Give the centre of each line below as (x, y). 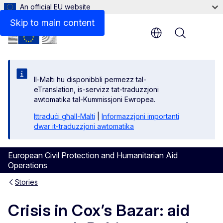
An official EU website (55, 7)
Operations (28, 165)
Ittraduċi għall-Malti (64, 116)
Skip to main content (52, 23)
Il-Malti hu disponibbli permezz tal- (90, 79)
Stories (26, 182)
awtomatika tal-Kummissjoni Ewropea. (95, 99)
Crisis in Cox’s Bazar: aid (99, 211)
